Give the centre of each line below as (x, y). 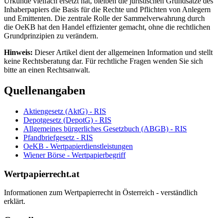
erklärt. (15, 201)
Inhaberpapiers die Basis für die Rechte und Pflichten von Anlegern (107, 10)
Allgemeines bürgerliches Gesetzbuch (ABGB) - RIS (105, 128)
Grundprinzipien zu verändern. (51, 36)
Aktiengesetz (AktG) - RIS (65, 111)
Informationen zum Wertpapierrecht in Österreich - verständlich (101, 193)
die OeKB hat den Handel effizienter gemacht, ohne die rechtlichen (107, 27)
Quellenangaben (45, 91)
